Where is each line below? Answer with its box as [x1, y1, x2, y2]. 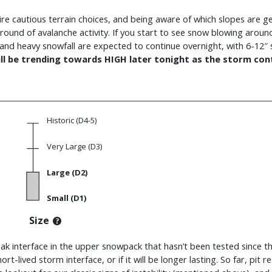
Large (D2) [47, 167, 87, 178]
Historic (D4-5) [47, 115, 97, 126]
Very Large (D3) [47, 141, 102, 152]
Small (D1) [47, 192, 86, 204]
